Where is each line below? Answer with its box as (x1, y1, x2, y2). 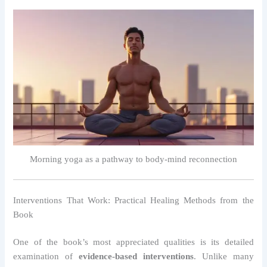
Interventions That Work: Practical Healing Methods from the (13, 195, 254, 206)
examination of (13, 251, 79, 261)
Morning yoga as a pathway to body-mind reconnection (30, 154, 237, 164)
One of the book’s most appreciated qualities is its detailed (13, 237, 254, 247)
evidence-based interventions (79, 251, 194, 261)
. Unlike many (193, 251, 254, 261)
